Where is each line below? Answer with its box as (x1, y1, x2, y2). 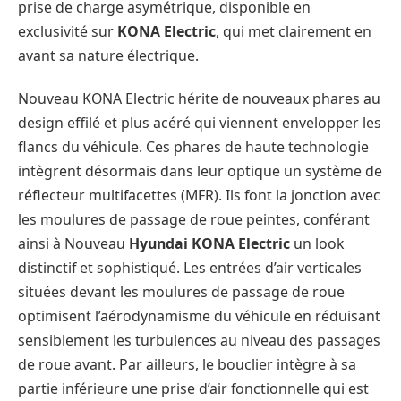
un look (290, 233, 345, 253)
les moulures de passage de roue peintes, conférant (18, 209, 370, 229)
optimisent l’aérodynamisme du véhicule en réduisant (18, 305, 380, 326)
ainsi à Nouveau (18, 233, 129, 253)
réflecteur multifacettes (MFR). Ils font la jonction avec (18, 184, 380, 205)
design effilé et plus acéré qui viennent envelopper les (18, 112, 381, 132)
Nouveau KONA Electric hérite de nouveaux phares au (18, 88, 380, 108)
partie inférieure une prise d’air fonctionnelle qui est (18, 378, 369, 398)
